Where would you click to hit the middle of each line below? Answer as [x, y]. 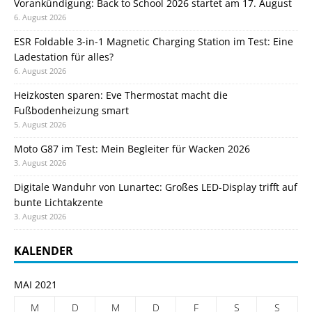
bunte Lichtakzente [58, 202]
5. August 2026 [40, 124]
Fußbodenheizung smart [71, 110]
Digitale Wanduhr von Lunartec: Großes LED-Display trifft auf [156, 187]
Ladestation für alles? [64, 56]
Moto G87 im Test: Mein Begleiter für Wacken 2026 [132, 148]
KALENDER [44, 250]
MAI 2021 [36, 284]
